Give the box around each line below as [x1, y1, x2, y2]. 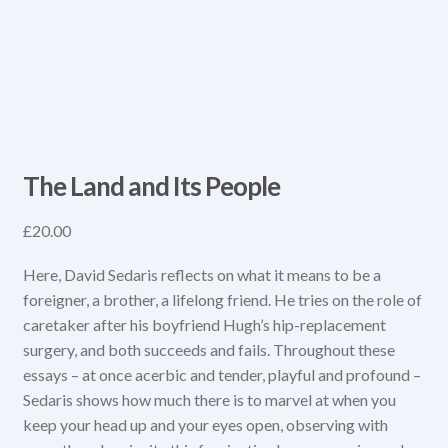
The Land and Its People [22, 169, 280, 202]
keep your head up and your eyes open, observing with [22, 415, 388, 435]
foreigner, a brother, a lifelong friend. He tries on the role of [22, 290, 422, 310]
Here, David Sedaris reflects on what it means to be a [22, 265, 381, 285]
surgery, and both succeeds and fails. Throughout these [22, 340, 395, 360]
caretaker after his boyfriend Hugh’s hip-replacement [22, 315, 386, 335]
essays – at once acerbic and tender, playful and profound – [22, 365, 421, 385]
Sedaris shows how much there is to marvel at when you [22, 390, 396, 410]
